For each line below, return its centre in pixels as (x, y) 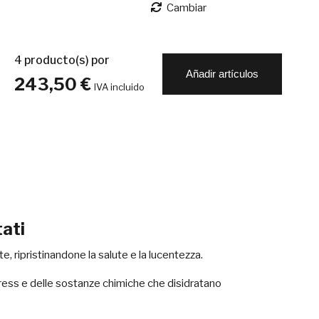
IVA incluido (119, 87)
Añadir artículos (222, 73)
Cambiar (184, 8)
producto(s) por (66, 60)
